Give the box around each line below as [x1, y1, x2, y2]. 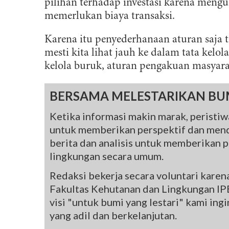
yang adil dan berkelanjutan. [50, 209, 177, 221]
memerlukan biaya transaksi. [44, 11, 175, 22]
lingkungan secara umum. [50, 150, 164, 162]
